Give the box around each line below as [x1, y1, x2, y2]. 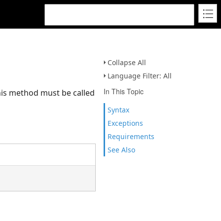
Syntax [108, 105, 129, 114]
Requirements [108, 132, 154, 141]
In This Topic [104, 86, 144, 96]
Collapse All [108, 58, 146, 67]
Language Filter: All [108, 71, 172, 80]
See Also [108, 145, 135, 154]
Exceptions [108, 118, 143, 128]
